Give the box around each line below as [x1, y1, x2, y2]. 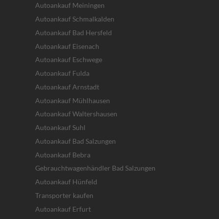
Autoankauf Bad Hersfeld [35, 28, 112, 37]
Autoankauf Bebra [35, 150, 90, 159]
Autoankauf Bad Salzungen [35, 136, 116, 145]
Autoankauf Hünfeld [35, 177, 97, 186]
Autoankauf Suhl [35, 123, 86, 132]
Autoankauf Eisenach [35, 42, 99, 50]
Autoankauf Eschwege [35, 55, 102, 64]
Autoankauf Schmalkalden [35, 15, 114, 23]
